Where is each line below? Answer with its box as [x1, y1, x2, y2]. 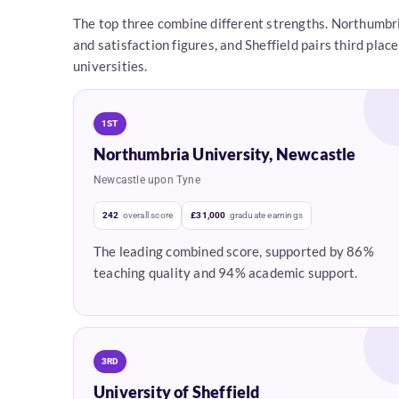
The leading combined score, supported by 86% [94, 243, 374, 260]
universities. [73, 58, 148, 75]
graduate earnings [229, 210, 304, 221]
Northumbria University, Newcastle [94, 144, 356, 165]
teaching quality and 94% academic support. [94, 265, 358, 281]
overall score [122, 210, 174, 221]
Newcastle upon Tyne [94, 174, 200, 187]
